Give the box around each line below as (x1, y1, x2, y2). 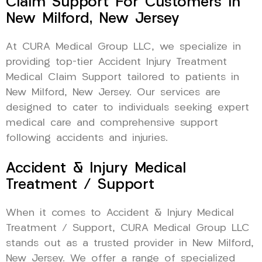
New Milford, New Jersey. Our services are (6, 87, 220, 98)
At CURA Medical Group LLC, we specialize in (6, 42, 241, 52)
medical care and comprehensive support (6, 118, 218, 128)
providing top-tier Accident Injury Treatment (6, 57, 227, 67)
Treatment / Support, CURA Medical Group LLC (6, 223, 250, 233)
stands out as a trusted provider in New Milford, (6, 238, 254, 249)
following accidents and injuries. (6, 133, 168, 143)
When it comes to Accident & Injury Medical (6, 208, 234, 218)
